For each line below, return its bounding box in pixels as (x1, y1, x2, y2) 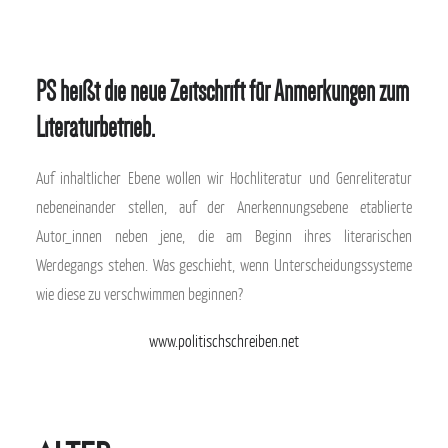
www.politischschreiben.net (149, 331, 299, 351)
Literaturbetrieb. (36, 112, 155, 143)
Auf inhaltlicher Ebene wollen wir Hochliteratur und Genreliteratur (36, 168, 412, 188)
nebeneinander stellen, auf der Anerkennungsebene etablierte (36, 197, 412, 217)
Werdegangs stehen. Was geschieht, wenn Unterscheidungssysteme (36, 255, 412, 275)
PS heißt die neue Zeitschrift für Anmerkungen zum (36, 76, 409, 107)
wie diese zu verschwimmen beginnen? (36, 284, 243, 304)
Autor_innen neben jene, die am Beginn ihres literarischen (36, 226, 412, 246)
